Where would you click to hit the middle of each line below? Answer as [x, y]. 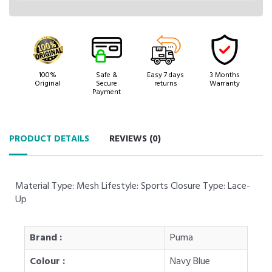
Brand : [46, 238]
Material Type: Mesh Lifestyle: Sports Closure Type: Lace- [133, 186]
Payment [107, 92]
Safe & [107, 75]
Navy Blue [190, 261]
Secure [107, 83]
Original [48, 83]
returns [165, 83]
